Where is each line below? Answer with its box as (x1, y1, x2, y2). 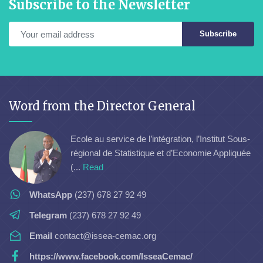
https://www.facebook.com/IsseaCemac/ (29, 251, 193, 262)
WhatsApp (29, 190, 72, 200)
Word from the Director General (9, 99, 195, 114)
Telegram (29, 210, 67, 221)
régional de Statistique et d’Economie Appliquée (70, 147, 251, 158)
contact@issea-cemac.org (52, 231, 156, 241)
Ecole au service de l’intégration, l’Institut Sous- (70, 133, 250, 144)
